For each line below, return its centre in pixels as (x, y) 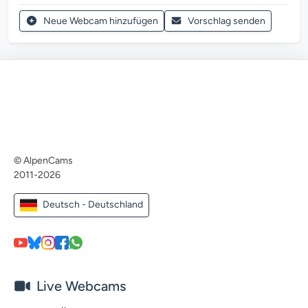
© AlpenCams (43, 161)
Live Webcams (81, 286)
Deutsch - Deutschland (93, 205)
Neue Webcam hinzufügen (100, 21)
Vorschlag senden (227, 21)
